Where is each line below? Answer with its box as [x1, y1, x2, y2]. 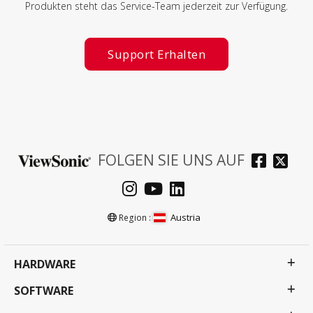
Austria [170, 211, 201, 224]
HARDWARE [14, 256, 75, 272]
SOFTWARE [14, 283, 73, 299]
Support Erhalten [108, 46, 205, 63]
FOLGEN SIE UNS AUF [97, 150, 245, 170]
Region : [117, 212, 154, 224]
